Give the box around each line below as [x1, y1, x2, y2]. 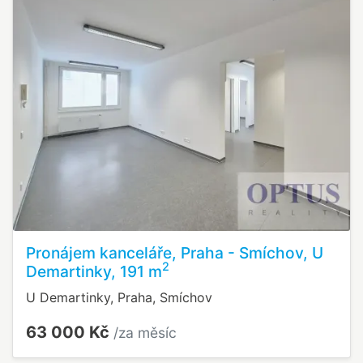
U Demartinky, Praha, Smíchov [26, 288, 212, 305]
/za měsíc [113, 323, 177, 341]
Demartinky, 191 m [26, 261, 162, 281]
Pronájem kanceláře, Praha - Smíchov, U [26, 242, 323, 263]
